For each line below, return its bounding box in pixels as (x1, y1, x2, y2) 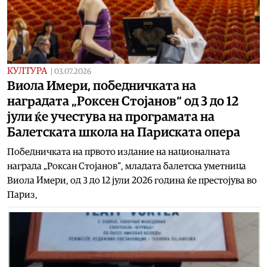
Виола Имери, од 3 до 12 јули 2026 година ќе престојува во (7, 175, 257, 185)
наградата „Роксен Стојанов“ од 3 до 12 (7, 94, 238, 108)
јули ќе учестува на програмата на (7, 110, 215, 123)
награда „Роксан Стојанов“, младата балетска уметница (7, 161, 246, 171)
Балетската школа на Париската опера (7, 125, 240, 139)
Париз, (7, 190, 38, 200)
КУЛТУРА (7, 66, 47, 76)
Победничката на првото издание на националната (7, 147, 230, 157)
